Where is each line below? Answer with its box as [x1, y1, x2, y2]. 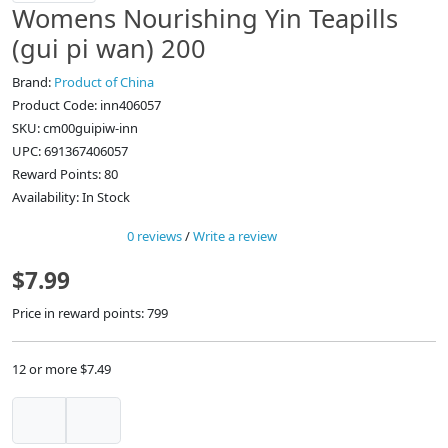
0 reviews [127, 227, 182, 246]
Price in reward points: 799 [12, 304, 168, 323]
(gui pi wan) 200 [12, 31, 206, 66]
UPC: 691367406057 [12, 142, 128, 161]
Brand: [12, 73, 54, 92]
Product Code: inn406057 [12, 96, 161, 115]
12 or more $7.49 [12, 360, 111, 379]
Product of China [54, 73, 154, 92]
